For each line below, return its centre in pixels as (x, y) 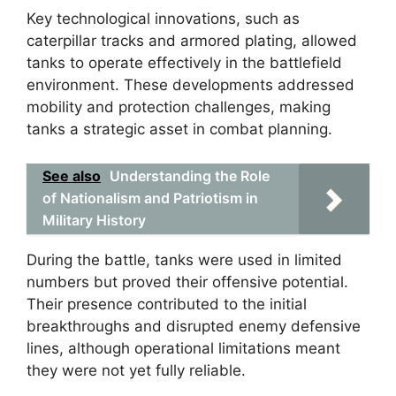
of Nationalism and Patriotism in (150, 198)
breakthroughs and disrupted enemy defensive (194, 326)
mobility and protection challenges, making (179, 107)
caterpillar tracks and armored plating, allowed (192, 41)
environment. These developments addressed (190, 85)
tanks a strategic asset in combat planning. (179, 129)
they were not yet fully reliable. (136, 370)
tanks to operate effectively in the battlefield (184, 63)
